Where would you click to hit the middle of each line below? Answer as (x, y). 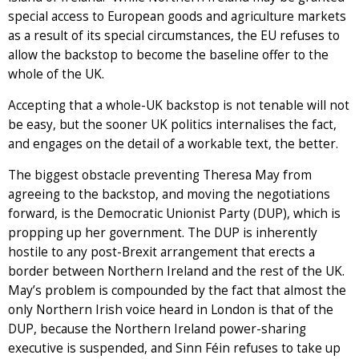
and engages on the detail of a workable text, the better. (175, 143)
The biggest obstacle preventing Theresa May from (160, 175)
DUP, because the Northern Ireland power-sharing (157, 329)
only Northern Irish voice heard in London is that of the (171, 309)
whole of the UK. (58, 74)
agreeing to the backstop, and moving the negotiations (169, 194)
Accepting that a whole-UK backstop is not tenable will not (179, 105)
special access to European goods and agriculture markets (177, 16)
